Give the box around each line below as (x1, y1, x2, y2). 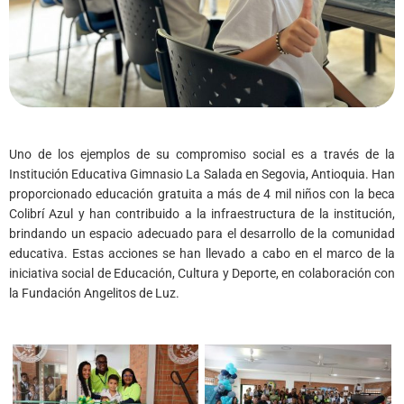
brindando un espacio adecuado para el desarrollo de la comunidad (9, 225, 395, 241)
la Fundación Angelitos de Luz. (9, 285, 179, 300)
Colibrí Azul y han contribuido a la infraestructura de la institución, (9, 206, 395, 221)
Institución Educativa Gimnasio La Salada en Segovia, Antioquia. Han (9, 166, 395, 181)
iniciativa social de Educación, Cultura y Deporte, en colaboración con (9, 265, 395, 280)
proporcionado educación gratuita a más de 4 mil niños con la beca (9, 186, 395, 201)
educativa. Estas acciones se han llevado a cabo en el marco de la (9, 245, 395, 261)
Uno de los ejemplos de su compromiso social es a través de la (9, 146, 395, 161)
